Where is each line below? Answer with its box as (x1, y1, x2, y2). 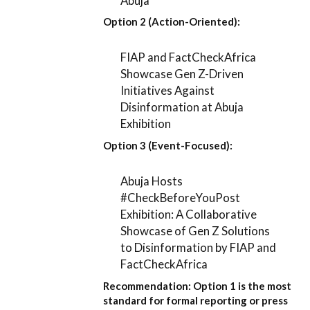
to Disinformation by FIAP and (120, 240, 277, 255)
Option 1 (193, 279, 236, 292)
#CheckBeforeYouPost (120, 190, 241, 206)
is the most (236, 279, 291, 292)
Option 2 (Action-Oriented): (103, 15, 240, 28)
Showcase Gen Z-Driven (120, 66, 244, 82)
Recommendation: (103, 279, 191, 292)
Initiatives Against (120, 83, 215, 98)
